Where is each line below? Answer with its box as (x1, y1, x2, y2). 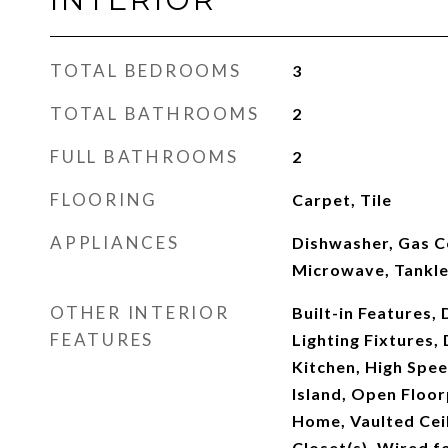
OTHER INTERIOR (50, 302, 230, 323)
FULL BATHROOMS (50, 146, 239, 167)
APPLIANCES (50, 232, 180, 253)
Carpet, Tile (291, 190, 392, 209)
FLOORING (50, 189, 158, 210)
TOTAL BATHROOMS (50, 103, 260, 124)
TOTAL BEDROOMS (50, 60, 242, 81)
